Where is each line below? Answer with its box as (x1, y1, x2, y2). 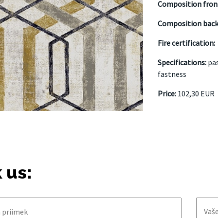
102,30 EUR (177, 88, 215, 98)
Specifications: (157, 57, 208, 67)
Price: (157, 88, 178, 98)
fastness (157, 69, 186, 79)
